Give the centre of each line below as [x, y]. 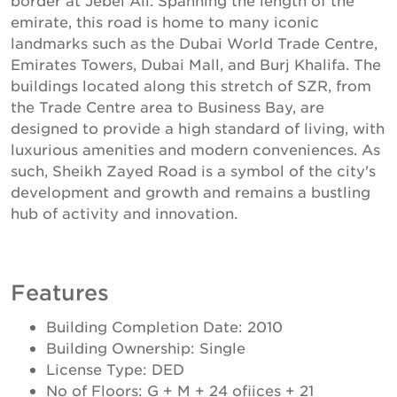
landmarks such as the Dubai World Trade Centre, [194, 42]
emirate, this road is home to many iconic [165, 21]
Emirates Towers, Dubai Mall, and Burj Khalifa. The [196, 63]
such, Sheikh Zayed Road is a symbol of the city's [193, 170]
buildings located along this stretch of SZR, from [191, 85]
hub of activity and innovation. [124, 212]
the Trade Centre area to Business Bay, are [167, 106]
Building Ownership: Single [146, 347]
